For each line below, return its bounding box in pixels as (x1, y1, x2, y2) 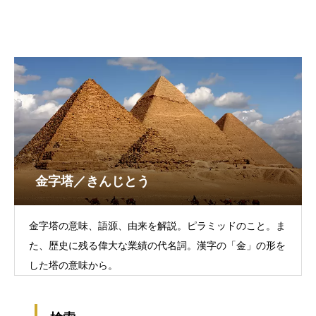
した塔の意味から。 (29, 260, 118, 271)
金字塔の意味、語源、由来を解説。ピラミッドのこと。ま (29, 220, 286, 231)
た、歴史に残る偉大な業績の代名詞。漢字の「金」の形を (29, 240, 286, 251)
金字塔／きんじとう (35, 174, 150, 188)
